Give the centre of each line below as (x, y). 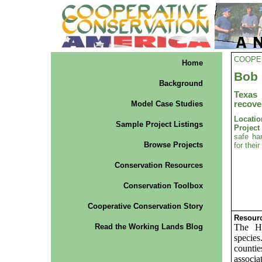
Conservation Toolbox (163, 186)
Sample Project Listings (159, 124)
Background (181, 83)
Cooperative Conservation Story (145, 206)
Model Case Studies (167, 104)
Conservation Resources (158, 165)
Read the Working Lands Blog (149, 227)
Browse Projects (173, 145)
